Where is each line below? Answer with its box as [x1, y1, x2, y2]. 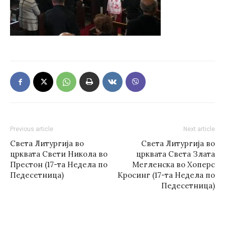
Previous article [10, 126, 53, 133]
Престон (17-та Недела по [10, 160, 107, 169]
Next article [183, 126, 215, 133]
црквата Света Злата [136, 149, 215, 159]
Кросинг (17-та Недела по [118, 170, 215, 180]
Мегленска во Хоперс [132, 160, 215, 169]
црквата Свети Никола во [10, 149, 107, 159]
